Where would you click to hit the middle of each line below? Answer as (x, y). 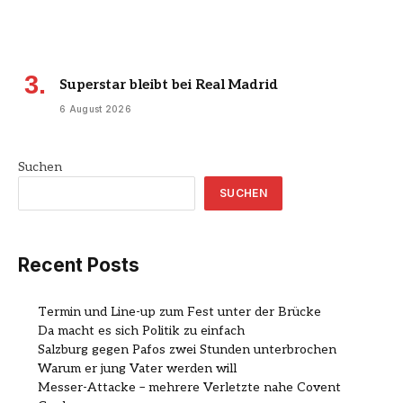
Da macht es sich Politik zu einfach (141, 330)
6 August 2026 (95, 109)
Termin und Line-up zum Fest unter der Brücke (179, 311)
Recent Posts (79, 265)
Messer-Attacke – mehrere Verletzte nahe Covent (189, 387)
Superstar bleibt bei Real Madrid (169, 85)
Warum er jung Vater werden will (137, 368)
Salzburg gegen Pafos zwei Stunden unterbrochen (187, 349)
